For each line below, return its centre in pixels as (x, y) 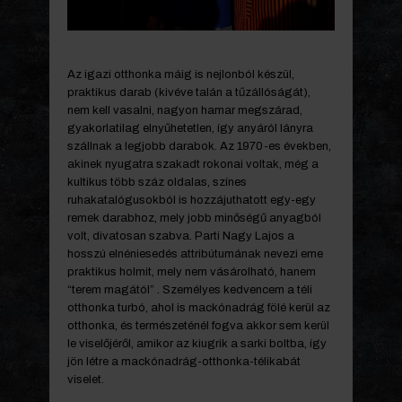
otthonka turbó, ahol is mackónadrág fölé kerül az (199, 308)
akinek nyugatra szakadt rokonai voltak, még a (193, 165)
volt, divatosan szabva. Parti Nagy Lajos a (181, 236)
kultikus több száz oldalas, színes (157, 183)
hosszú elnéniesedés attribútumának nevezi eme (195, 254)
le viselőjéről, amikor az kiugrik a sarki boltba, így (197, 344)
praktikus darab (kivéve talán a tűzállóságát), (189, 93)
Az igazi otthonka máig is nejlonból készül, (181, 75)
